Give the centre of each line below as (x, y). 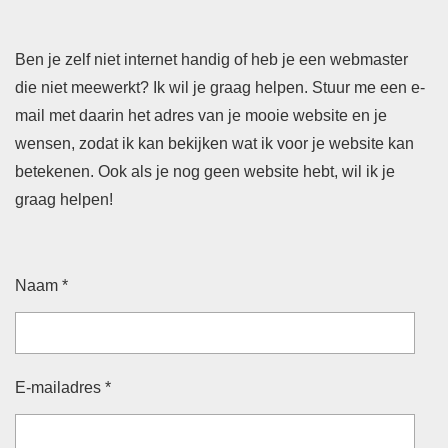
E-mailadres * (63, 387)
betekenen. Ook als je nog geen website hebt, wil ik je (205, 171)
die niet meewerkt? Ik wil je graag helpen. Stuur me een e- (220, 87)
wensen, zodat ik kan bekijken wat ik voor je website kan (214, 143)
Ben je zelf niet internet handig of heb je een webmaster (211, 59)
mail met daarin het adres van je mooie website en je (201, 115)
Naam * (41, 285)
